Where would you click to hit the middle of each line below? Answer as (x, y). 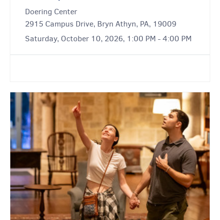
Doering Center (51, 12)
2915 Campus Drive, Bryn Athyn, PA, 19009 (101, 24)
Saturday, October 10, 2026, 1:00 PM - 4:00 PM (108, 39)
